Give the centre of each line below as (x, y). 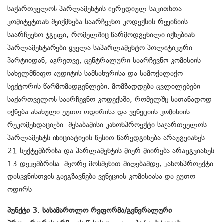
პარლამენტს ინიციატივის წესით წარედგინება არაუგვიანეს (106, 138)
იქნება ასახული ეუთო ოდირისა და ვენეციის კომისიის (99, 112)
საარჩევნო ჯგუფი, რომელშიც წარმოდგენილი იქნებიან (101, 35)
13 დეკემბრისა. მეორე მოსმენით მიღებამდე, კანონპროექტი (110, 164)
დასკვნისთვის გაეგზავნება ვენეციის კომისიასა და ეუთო (101, 177)
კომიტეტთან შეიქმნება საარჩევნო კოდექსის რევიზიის (98, 22)
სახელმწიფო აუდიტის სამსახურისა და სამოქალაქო (95, 74)
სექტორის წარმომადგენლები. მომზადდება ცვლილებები (104, 86)
